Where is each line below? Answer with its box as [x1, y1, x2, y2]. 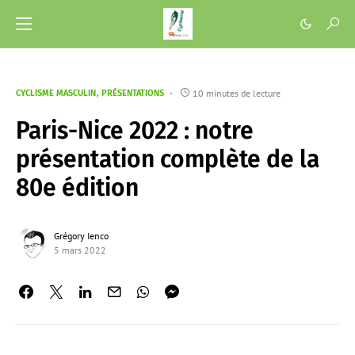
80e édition [16, 174, 139, 202]
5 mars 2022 [54, 244, 106, 256]
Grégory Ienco [54, 230, 109, 242]
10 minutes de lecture [193, 87, 281, 99]
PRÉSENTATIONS [101, 88, 164, 98]
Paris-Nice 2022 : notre [16, 116, 254, 145]
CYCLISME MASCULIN [16, 88, 96, 98]
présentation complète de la [16, 145, 319, 174]
